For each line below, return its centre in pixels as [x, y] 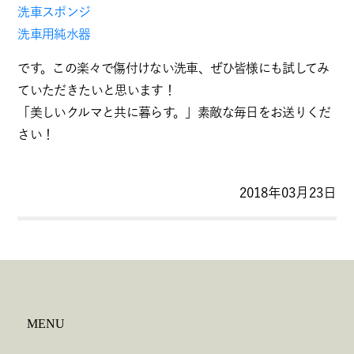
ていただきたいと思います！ [97, 90]
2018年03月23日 [288, 192]
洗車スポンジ [54, 12]
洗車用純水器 [54, 34]
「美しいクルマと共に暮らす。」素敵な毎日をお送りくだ [174, 112]
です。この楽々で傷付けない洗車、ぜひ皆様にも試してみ [173, 68]
